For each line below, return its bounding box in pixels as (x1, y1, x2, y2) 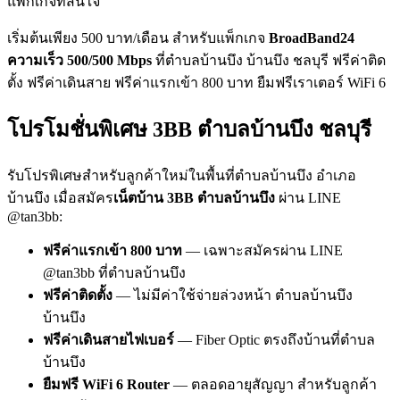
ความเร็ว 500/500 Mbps (7, 52, 152, 68)
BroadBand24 (269, 29, 354, 46)
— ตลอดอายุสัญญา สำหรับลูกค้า (170, 376, 377, 392)
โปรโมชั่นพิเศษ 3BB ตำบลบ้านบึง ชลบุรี (7, 117, 371, 141)
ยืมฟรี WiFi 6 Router (43, 376, 170, 392)
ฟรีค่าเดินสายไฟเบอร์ (43, 331, 174, 347)
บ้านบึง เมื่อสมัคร (7, 189, 113, 205)
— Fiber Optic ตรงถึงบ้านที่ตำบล (174, 331, 375, 347)
